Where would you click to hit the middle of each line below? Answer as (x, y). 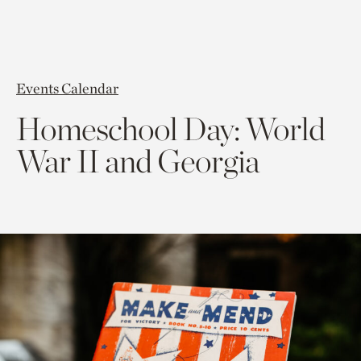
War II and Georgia (138, 161)
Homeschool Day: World (170, 129)
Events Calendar (67, 88)
